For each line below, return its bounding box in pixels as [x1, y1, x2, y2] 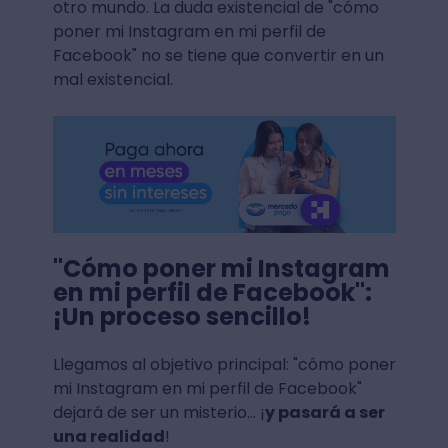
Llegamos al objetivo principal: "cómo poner [52, 353, 396, 377]
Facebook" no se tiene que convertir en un [52, 44, 384, 68]
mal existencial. [52, 68, 173, 92]
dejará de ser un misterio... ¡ [52, 401, 265, 425]
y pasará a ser [264, 401, 385, 425]
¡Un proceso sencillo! [52, 300, 311, 334]
